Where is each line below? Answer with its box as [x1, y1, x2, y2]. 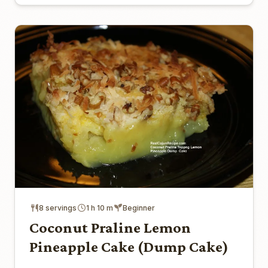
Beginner [123, 203, 155, 213]
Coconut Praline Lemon [29, 219, 191, 237]
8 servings [39, 203, 77, 213]
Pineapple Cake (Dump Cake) [29, 238, 229, 256]
